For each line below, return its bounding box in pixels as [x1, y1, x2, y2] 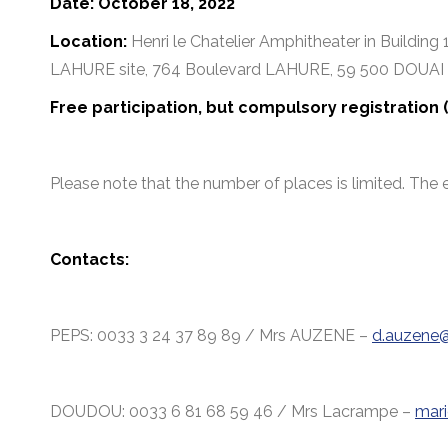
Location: [50, 32, 127, 51]
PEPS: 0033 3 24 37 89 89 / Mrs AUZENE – [50, 326, 372, 345]
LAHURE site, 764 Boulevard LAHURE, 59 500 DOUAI [50, 60, 444, 79]
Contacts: [50, 250, 129, 269]
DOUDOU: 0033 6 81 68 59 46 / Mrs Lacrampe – [50, 402, 415, 421]
